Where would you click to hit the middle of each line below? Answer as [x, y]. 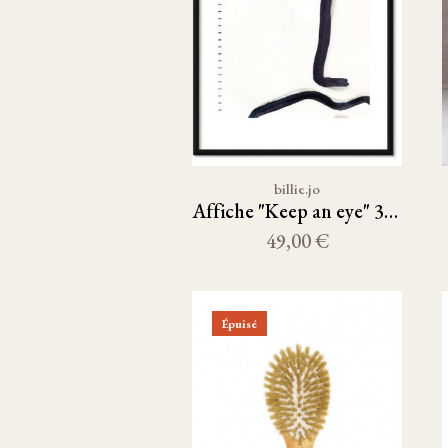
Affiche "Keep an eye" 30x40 [391, 211]
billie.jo [297, 188]
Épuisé [239, 323]
